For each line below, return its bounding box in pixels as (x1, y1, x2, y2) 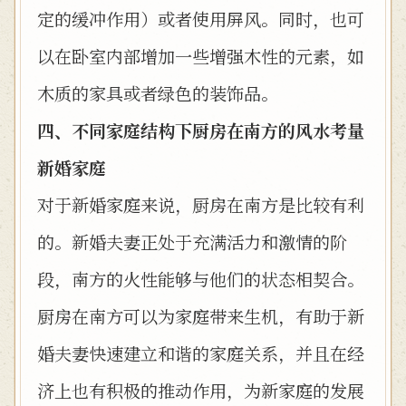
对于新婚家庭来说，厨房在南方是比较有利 (37, 192, 364, 217)
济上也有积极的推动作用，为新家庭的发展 (37, 378, 364, 402)
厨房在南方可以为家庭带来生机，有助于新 (37, 304, 364, 328)
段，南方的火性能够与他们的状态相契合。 (37, 266, 364, 291)
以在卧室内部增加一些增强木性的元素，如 (37, 43, 364, 68)
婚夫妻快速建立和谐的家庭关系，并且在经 (37, 341, 364, 365)
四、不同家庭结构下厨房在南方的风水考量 (37, 118, 364, 142)
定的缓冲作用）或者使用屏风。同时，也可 (37, 6, 364, 31)
